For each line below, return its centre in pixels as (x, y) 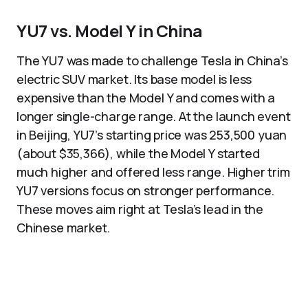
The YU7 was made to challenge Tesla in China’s (152, 60)
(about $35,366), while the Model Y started (138, 153)
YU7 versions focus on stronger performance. (146, 190)
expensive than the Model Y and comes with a (146, 98)
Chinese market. (64, 228)
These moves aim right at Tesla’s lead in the (140, 209)
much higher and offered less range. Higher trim (153, 172)
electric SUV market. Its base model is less (134, 79)
